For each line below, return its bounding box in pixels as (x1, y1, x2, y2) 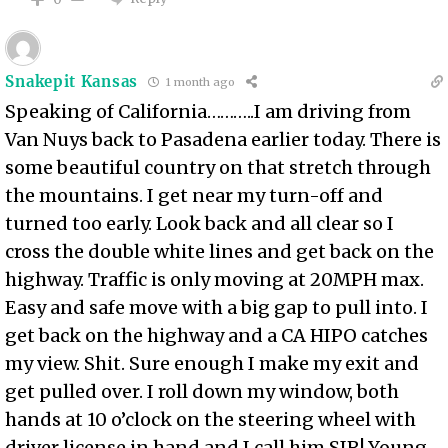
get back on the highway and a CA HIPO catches (5, 323, 429, 347)
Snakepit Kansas (5, 72, 138, 92)
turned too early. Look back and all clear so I (5, 211, 395, 235)
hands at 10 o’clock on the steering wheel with (5, 407, 417, 431)
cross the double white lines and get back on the (5, 239, 435, 263)
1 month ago (162, 75, 235, 90)
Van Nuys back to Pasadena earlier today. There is (5, 127, 442, 151)
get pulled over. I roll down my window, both (5, 379, 400, 403)
